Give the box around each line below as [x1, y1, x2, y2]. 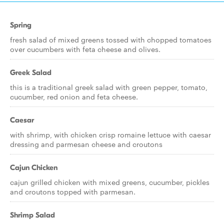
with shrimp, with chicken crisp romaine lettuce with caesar [10, 129, 211, 139]
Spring [10, 20, 31, 29]
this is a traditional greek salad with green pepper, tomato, [10, 82, 207, 92]
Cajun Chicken [10, 163, 57, 172]
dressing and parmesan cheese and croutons [10, 139, 162, 149]
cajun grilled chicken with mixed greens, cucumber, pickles [10, 177, 209, 187]
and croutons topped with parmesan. [10, 186, 135, 196]
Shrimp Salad [10, 210, 55, 219]
